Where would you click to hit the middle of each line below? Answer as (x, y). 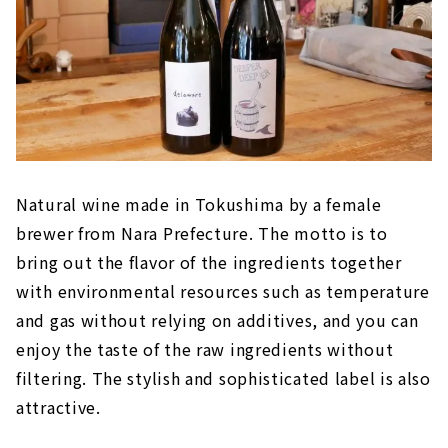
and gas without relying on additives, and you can (217, 320)
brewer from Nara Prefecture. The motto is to (202, 233)
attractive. (58, 407)
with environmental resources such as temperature (223, 291)
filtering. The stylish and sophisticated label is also (223, 378)
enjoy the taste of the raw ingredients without (205, 349)
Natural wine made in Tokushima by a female (199, 204)
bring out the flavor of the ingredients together (209, 262)
